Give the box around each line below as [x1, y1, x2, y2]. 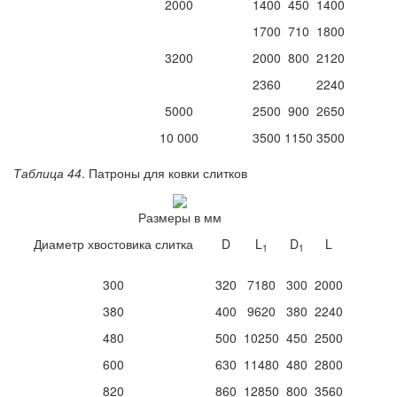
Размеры [138, 208, 194, 227]
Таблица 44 [13, 164, 82, 182]
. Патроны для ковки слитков [82, 164, 247, 182]
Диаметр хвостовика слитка [33, 235, 193, 253]
